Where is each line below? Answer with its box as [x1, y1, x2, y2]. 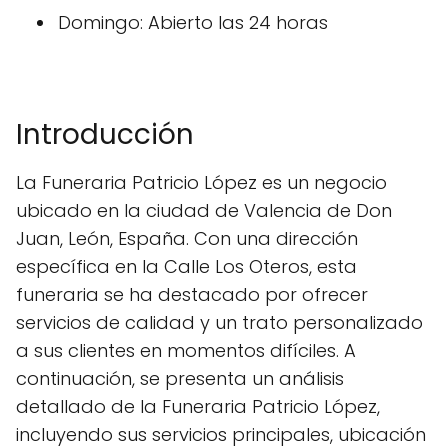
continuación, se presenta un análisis [16, 365, 344, 391]
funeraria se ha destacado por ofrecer [16, 281, 368, 307]
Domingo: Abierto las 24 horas [58, 9, 328, 35]
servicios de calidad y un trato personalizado [16, 309, 423, 335]
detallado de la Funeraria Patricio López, [16, 393, 380, 419]
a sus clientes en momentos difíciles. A [16, 337, 356, 363]
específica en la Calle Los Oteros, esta [16, 253, 357, 279]
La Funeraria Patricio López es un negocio [16, 169, 387, 195]
